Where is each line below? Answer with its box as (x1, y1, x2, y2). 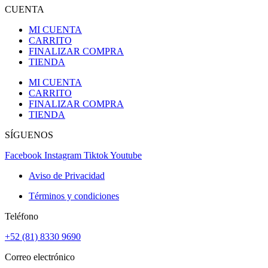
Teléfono (5, 211, 38, 222)
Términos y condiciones (29, 191, 119, 202)
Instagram (44, 150, 81, 161)
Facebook (5, 150, 42, 161)
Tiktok (84, 150, 108, 161)
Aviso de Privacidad (29, 170, 105, 181)
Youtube (110, 150, 142, 161)
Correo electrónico (5, 252, 75, 263)
